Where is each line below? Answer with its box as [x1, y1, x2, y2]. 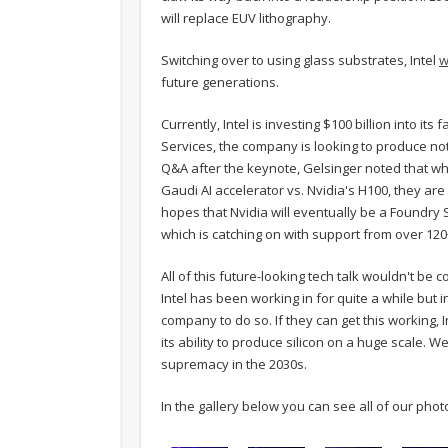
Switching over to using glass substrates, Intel [161, 51, 439, 70]
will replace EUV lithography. [161, 9, 331, 28]
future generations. [161, 73, 279, 92]
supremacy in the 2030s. [161, 355, 307, 374]
